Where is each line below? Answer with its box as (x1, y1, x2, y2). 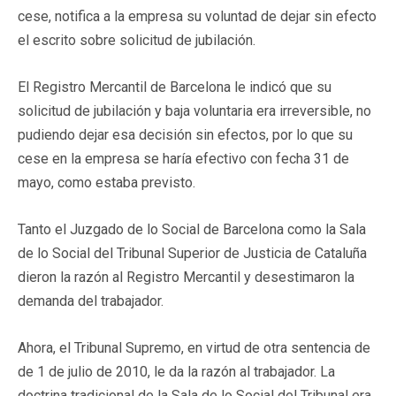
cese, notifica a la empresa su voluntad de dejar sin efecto (18, 7, 377, 25)
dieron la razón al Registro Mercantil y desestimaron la (18, 268, 354, 286)
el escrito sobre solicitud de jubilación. (18, 31, 255, 49)
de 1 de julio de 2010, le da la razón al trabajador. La (18, 362, 335, 380)
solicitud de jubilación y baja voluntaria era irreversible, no (18, 102, 371, 119)
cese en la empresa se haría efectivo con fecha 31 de (18, 149, 349, 167)
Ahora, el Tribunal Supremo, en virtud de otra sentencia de (18, 339, 370, 356)
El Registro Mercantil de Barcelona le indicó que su (18, 78, 331, 95)
